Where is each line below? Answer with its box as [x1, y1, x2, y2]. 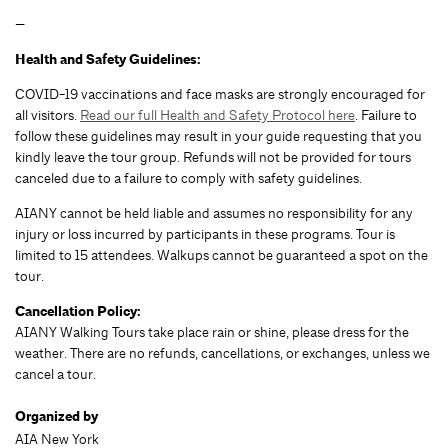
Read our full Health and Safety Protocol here [80, 105, 355, 124]
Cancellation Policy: [15, 301, 143, 321]
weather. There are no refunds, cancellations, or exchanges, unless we [15, 343, 430, 362]
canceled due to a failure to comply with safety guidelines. [15, 168, 365, 187]
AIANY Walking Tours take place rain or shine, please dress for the [15, 322, 409, 341]
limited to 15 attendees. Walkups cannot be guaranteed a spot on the [15, 245, 428, 264]
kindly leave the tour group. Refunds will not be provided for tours [15, 147, 411, 166]
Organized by [15, 406, 98, 426]
